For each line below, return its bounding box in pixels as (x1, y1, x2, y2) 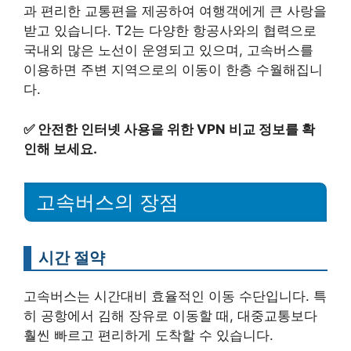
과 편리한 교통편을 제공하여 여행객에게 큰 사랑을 (24, 3, 327, 20)
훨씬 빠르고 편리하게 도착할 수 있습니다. (24, 327, 273, 343)
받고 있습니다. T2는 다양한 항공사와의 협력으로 (24, 23, 317, 39)
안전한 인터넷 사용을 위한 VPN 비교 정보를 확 (38, 121, 315, 137)
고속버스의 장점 (36, 190, 179, 213)
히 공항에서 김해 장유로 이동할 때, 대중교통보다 (24, 307, 317, 324)
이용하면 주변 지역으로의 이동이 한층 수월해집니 (24, 62, 323, 78)
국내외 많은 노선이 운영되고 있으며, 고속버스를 (24, 42, 313, 59)
